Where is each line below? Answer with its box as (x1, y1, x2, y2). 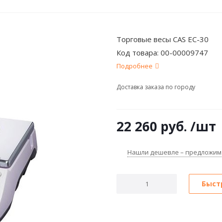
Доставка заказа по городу (116, 83, 195, 91)
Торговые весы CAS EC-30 (116, 34, 209, 44)
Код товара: (116, 48, 161, 57)
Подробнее (116, 61, 153, 70)
